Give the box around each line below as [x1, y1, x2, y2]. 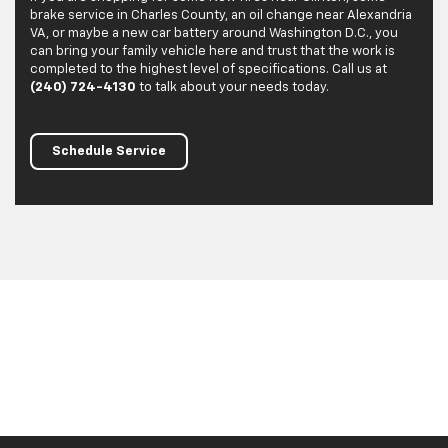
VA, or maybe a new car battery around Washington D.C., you [30, 27, 398, 41]
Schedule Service [52, 145, 166, 159]
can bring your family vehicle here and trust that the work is [30, 45, 395, 59]
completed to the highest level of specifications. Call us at [30, 63, 387, 77]
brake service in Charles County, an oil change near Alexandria [30, 9, 412, 23]
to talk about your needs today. [139, 81, 329, 95]
